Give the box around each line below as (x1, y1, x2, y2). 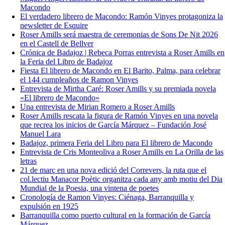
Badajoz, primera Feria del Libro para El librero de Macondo (20, 139, 212, 147)
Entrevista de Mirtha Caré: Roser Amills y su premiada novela (20, 84, 216, 93)
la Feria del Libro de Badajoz (20, 57, 113, 66)
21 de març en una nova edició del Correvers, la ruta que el (20, 166, 206, 174)
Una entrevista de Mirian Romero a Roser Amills (20, 102, 175, 111)
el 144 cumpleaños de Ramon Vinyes (20, 75, 138, 84)
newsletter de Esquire (20, 21, 88, 30)
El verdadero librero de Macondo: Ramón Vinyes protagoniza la (20, 12, 223, 21)
